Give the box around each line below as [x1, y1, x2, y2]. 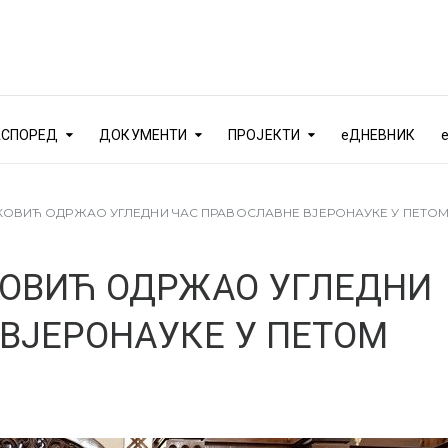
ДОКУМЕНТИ [99, 127, 188, 143]
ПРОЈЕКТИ [228, 127, 300, 143]
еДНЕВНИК [340, 127, 415, 143]
